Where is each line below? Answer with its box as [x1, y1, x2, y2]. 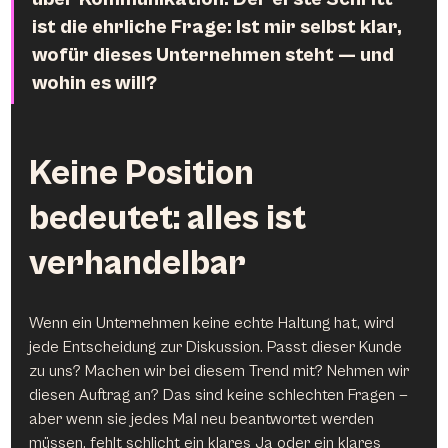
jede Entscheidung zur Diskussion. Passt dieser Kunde [29, 337, 407, 356]
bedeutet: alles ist [29, 198, 314, 239]
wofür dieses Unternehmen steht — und [32, 43, 399, 67]
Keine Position [29, 153, 262, 194]
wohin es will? [32, 71, 158, 95]
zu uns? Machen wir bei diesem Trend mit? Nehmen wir [29, 361, 414, 380]
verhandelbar [29, 243, 247, 284]
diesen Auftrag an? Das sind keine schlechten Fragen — [29, 385, 413, 404]
